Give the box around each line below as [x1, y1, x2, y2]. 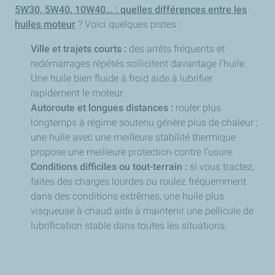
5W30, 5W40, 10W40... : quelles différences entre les [15, 4, 247, 15]
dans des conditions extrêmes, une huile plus [31, 190, 224, 202]
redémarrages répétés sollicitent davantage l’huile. [31, 58, 247, 69]
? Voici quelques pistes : [76, 18, 180, 30]
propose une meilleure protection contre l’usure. [31, 146, 234, 158]
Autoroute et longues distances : [31, 102, 173, 114]
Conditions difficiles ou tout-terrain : [31, 161, 187, 172]
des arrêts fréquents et [126, 43, 225, 55]
